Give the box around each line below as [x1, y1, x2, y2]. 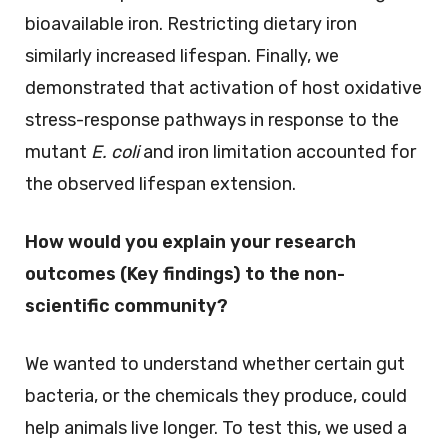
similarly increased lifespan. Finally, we [25, 44, 339, 67]
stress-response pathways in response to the [25, 108, 399, 131]
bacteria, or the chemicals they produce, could [25, 384, 407, 407]
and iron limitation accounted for [139, 140, 416, 163]
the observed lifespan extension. [25, 172, 296, 195]
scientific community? [25, 294, 228, 317]
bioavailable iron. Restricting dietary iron [25, 12, 357, 35]
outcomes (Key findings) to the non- [25, 262, 345, 285]
